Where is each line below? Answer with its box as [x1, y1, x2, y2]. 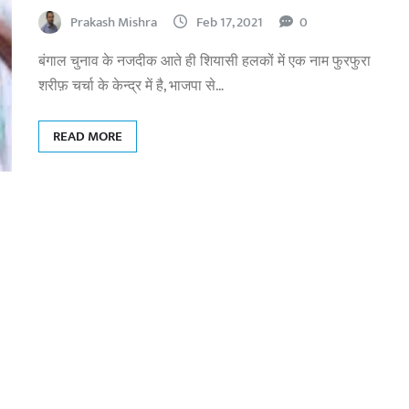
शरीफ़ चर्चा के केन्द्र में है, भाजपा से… [38, 73, 224, 99]
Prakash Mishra [70, 10, 157, 34]
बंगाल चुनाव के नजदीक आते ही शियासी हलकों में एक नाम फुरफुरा [38, 48, 371, 74]
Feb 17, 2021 [196, 10, 263, 34]
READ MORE [53, 124, 122, 148]
